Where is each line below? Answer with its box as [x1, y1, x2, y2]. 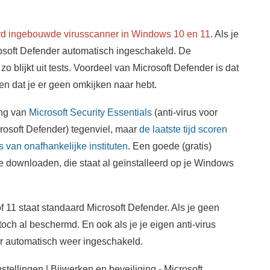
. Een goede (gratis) [127, 140, 212, 152]
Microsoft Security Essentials [28, 107, 152, 118]
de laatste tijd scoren [139, 124, 227, 135]
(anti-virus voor [151, 107, 218, 118]
